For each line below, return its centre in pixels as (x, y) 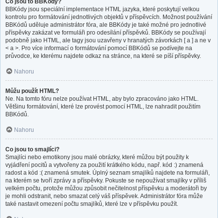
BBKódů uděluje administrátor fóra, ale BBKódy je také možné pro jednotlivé (106, 25)
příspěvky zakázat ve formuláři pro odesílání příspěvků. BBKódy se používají (106, 33)
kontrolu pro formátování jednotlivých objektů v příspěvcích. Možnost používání (109, 17)
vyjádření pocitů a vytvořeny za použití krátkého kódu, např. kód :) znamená (104, 165)
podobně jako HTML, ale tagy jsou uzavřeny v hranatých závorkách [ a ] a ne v (108, 41)
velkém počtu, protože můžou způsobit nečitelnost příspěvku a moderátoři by (106, 189)
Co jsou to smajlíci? (32, 150)
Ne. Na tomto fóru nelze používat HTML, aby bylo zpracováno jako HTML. (102, 99)
